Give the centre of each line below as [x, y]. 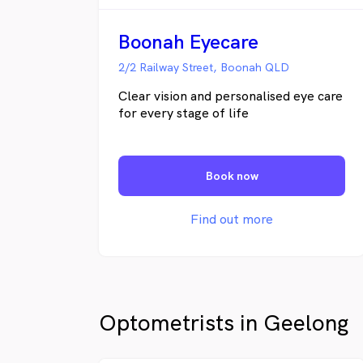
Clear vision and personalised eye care [231, 96]
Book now [232, 176]
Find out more [232, 219]
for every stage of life [184, 113]
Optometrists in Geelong [224, 322]
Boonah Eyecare [188, 42]
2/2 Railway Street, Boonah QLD [204, 67]
